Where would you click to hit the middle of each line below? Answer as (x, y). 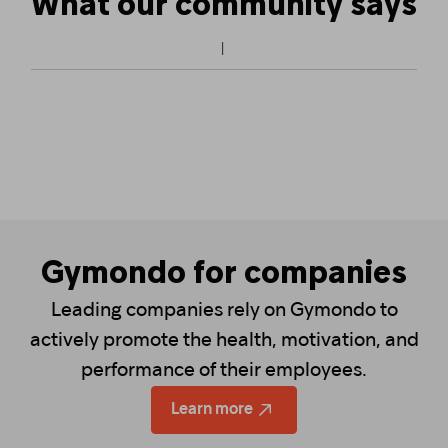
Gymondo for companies (224, 274)
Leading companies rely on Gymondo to (224, 310)
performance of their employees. (224, 370)
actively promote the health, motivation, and (224, 340)
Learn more (212, 409)
